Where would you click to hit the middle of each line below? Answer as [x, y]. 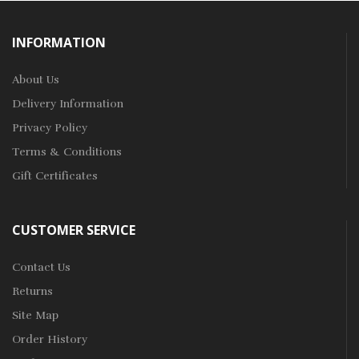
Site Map [35, 316]
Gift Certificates [55, 176]
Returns [32, 292]
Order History [50, 340]
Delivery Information [68, 104]
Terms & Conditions [67, 152]
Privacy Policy [50, 128]
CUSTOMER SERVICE [74, 230]
